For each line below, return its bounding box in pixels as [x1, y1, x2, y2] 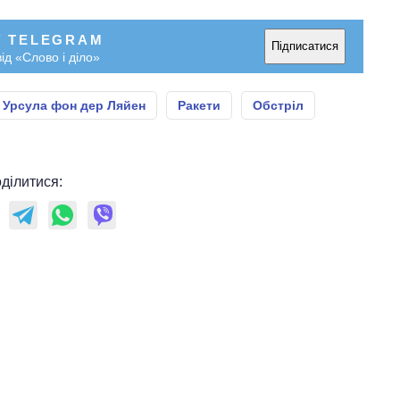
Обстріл [253, 97, 304, 112]
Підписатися [271, 39, 338, 53]
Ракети [178, 97, 221, 112]
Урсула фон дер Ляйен [3, 97, 146, 112]
